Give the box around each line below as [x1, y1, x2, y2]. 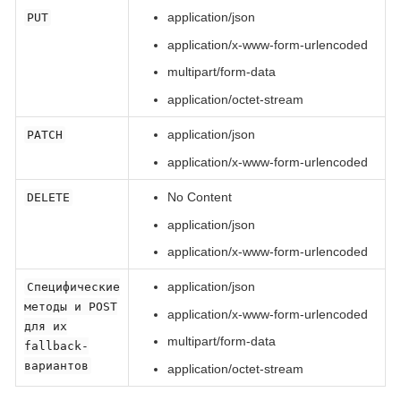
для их [23, 320, 67, 334]
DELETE [26, 191, 70, 205]
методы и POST [23, 300, 117, 314]
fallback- [23, 339, 89, 354]
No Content [166, 190, 232, 205]
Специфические [26, 280, 120, 294]
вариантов [23, 359, 89, 373]
